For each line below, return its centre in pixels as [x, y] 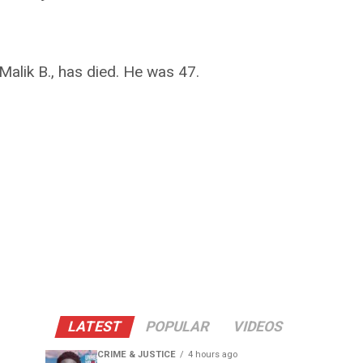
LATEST [94, 327]
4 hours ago [213, 355]
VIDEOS [258, 327]
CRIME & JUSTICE [137, 355]
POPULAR [177, 327]
